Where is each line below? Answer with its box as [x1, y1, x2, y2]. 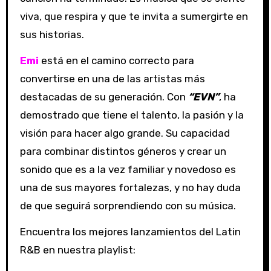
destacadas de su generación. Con [19, 91, 188, 103]
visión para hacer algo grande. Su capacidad [19, 127, 230, 140]
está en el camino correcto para [38, 54, 194, 67]
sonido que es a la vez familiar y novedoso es [19, 163, 236, 176]
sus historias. [19, 28, 84, 41]
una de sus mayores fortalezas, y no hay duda [19, 181, 241, 194]
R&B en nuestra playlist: [19, 244, 135, 256]
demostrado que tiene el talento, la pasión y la [19, 109, 244, 122]
